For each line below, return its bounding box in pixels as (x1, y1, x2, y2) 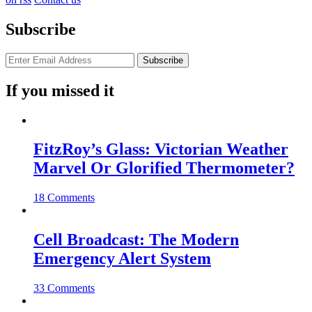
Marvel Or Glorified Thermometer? (33, 159, 295, 178)
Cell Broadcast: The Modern (33, 231, 239, 249)
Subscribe (6, 19, 76, 38)
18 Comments (33, 192, 95, 204)
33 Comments (33, 282, 95, 295)
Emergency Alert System (33, 249, 211, 268)
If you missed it (6, 81, 114, 100)
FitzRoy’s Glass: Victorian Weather (33, 140, 288, 159)
